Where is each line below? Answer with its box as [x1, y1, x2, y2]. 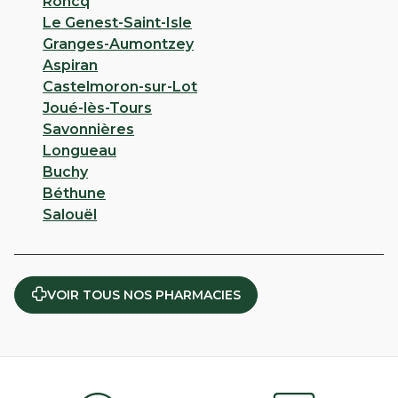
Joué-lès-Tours [43, 99, 152, 117]
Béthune [43, 185, 106, 203]
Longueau [43, 142, 116, 160]
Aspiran [43, 57, 98, 75]
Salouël [43, 206, 97, 224]
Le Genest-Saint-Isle [43, 14, 192, 32]
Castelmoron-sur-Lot [43, 78, 197, 96]
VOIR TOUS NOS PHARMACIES [47, 286, 241, 303]
